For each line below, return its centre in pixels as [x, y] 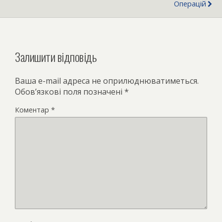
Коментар [33, 110]
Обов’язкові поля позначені [70, 91]
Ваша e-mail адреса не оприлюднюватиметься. [107, 81]
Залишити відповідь [56, 56]
